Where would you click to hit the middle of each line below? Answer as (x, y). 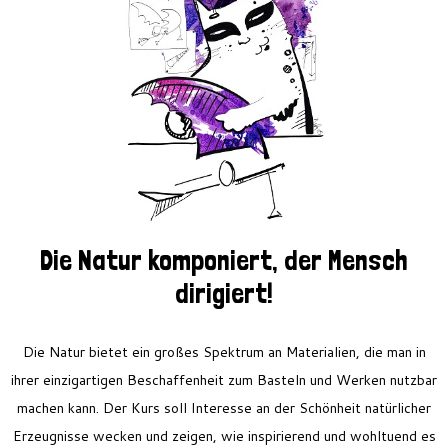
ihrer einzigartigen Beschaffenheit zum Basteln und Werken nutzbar (224, 379)
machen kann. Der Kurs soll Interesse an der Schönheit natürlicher (224, 407)
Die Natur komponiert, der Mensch (224, 260)
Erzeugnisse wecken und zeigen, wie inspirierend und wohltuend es (224, 435)
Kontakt (224, 68)
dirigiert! (224, 293)
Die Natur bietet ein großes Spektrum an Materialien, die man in (224, 351)
